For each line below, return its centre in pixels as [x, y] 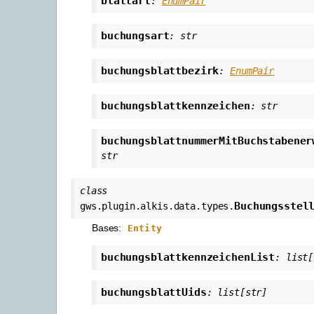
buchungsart [135, 35]
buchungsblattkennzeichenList [188, 257]
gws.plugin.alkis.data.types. [157, 206]
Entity [145, 228]
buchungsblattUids [154, 292]
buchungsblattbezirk [160, 70]
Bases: [108, 227]
